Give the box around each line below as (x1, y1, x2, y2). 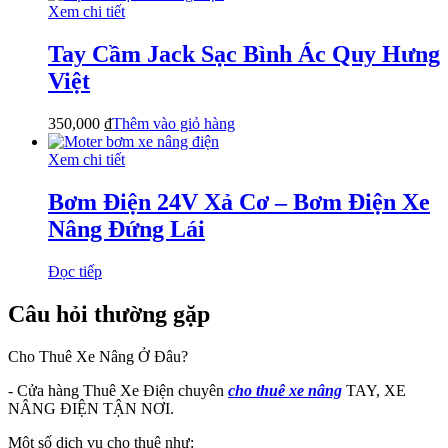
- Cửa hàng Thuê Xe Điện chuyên (8, 381, 228, 399)
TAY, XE (342, 381, 406, 399)
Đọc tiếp (48, 262, 102, 280)
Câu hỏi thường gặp (8, 300, 210, 327)
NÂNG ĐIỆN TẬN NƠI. (8, 399, 174, 417)
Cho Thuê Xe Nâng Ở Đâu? (8, 347, 188, 365)
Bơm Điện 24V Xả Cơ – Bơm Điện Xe (48, 188, 430, 215)
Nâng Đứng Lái (48, 215, 205, 242)
